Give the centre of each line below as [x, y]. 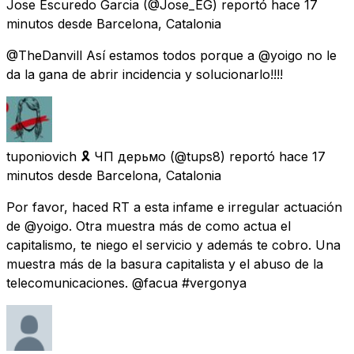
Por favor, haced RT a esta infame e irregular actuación [174, 207]
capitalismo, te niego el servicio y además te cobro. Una [173, 245]
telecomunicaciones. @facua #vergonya [126, 282]
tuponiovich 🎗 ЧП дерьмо [86, 156]
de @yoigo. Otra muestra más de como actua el [149, 226]
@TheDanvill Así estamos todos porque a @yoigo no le [171, 55]
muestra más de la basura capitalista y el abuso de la [165, 264]
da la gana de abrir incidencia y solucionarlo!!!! [145, 74]
